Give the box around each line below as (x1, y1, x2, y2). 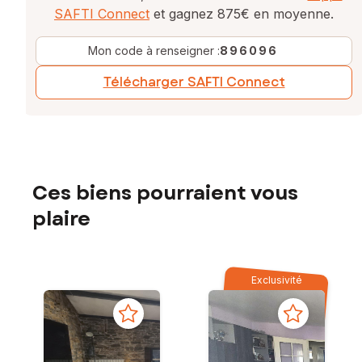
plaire (32, 204, 90, 234)
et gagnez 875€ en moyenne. (149, 6, 334, 23)
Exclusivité (250, 274, 302, 287)
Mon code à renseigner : (87, 44, 220, 58)
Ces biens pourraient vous (32, 179, 298, 208)
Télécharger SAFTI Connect (103, 73, 285, 92)
